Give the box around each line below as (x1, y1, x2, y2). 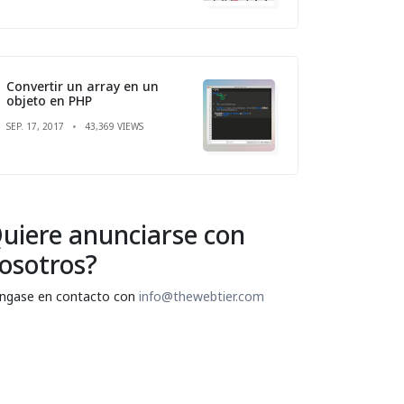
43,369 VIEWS (85, 119, 143, 133)
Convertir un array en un (6, 77, 159, 95)
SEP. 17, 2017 (6, 119, 64, 133)
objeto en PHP (6, 91, 92, 109)
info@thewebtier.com (139, 287, 264, 305)
